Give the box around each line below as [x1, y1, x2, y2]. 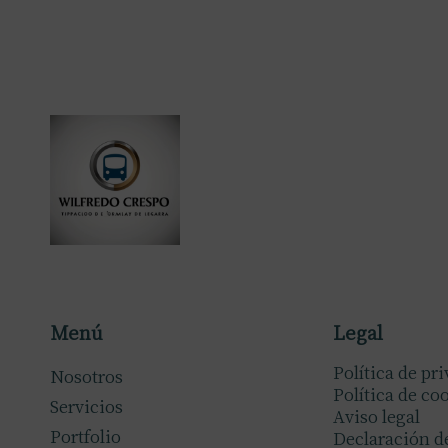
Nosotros [50, 365, 123, 387]
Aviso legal [333, 405, 421, 427]
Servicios [50, 395, 123, 417]
